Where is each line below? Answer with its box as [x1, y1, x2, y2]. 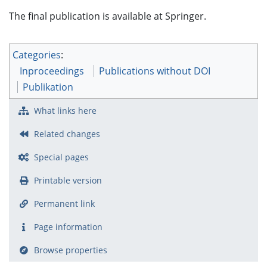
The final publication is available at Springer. [9, 10, 206, 23]
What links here [33, 105, 97, 117]
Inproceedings [20, 64, 84, 78]
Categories [13, 48, 61, 62]
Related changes [33, 128, 100, 140]
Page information [33, 221, 103, 233]
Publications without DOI [99, 64, 210, 78]
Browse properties [33, 244, 107, 256]
